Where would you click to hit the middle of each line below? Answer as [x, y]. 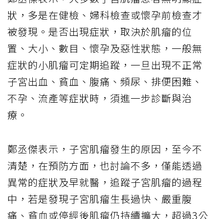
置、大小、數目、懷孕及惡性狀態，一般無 [105, 48]
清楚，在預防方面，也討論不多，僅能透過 [105, 166]
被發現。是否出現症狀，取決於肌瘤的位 [100, 32]
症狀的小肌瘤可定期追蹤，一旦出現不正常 [105, 65]
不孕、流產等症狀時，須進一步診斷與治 [100, 98]
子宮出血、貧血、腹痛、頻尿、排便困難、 [105, 82]
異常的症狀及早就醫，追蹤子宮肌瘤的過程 [105, 182]
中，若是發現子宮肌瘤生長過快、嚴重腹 [100, 199]
